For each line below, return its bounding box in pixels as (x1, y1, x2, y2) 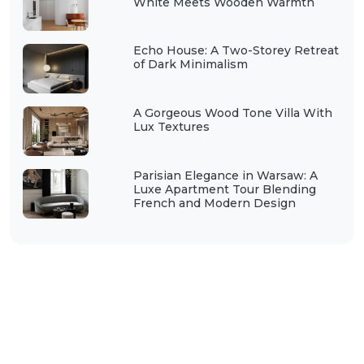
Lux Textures (132, 119, 210, 135)
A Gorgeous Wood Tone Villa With (132, 106, 332, 121)
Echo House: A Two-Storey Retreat (132, 43, 339, 58)
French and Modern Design (132, 196, 296, 211)
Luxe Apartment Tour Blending (132, 182, 316, 197)
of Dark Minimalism (132, 57, 248, 72)
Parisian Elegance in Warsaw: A (132, 168, 318, 184)
